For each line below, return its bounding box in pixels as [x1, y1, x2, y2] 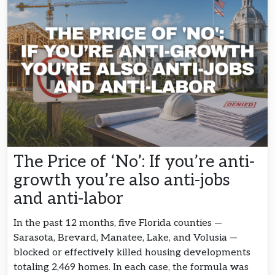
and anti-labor [14, 188, 128, 209]
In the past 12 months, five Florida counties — [14, 217, 222, 230]
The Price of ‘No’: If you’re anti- [14, 152, 255, 172]
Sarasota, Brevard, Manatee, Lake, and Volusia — [14, 232, 238, 244]
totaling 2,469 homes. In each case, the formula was [14, 261, 249, 274]
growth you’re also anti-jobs [14, 170, 230, 191]
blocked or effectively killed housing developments [14, 247, 250, 259]
